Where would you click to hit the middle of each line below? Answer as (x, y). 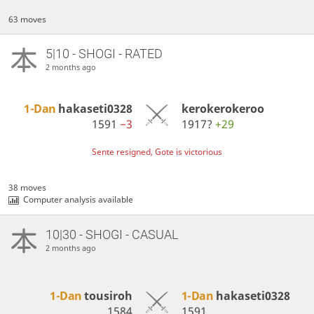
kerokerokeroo (223, 109)
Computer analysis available (78, 200)
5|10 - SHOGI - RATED (104, 54)
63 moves (28, 19)
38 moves (28, 188)
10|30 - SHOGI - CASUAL (111, 235)
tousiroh (109, 296)
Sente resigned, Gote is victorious (157, 152)
